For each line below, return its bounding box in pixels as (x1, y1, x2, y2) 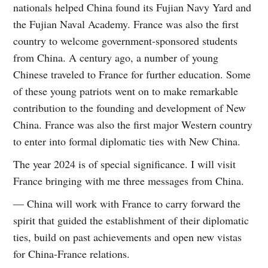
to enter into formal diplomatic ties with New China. (13, 133, 241, 148)
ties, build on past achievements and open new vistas (13, 229, 242, 244)
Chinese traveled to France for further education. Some (13, 66, 251, 81)
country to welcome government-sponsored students (13, 33, 238, 48)
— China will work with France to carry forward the (13, 196, 241, 211)
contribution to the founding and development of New (13, 100, 246, 115)
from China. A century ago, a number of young (13, 50, 219, 65)
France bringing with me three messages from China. (13, 173, 245, 188)
